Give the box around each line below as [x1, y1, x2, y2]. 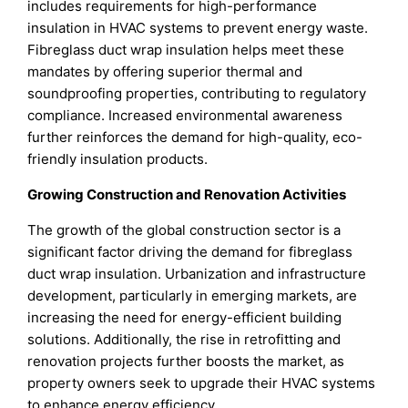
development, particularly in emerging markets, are [27, 286, 358, 304]
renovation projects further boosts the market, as [27, 352, 345, 370]
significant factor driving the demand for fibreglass [27, 242, 353, 260]
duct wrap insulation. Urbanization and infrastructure [27, 264, 367, 282]
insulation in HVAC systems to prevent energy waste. [27, 18, 369, 36]
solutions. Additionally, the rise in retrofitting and [27, 330, 342, 348]
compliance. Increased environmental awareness [27, 106, 343, 124]
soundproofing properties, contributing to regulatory [27, 84, 367, 102]
